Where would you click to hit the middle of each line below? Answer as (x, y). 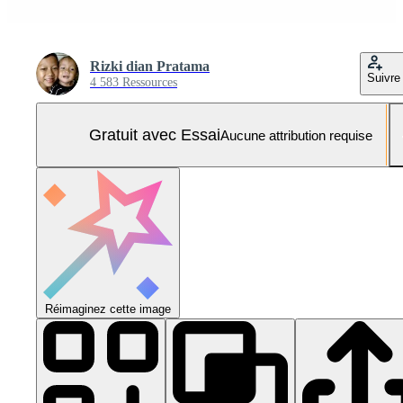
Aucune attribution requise (296, 135)
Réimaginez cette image (108, 309)
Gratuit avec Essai (154, 134)
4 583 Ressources (134, 83)
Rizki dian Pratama (150, 67)
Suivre (384, 78)
